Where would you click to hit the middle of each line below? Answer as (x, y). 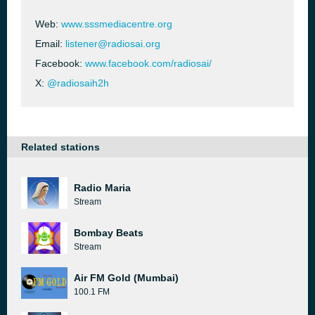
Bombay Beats (109, 233)
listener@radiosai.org (113, 44)
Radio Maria (102, 188)
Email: (50, 44)
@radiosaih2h (78, 83)
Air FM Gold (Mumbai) (126, 278)
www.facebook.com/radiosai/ (148, 63)
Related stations (60, 147)
